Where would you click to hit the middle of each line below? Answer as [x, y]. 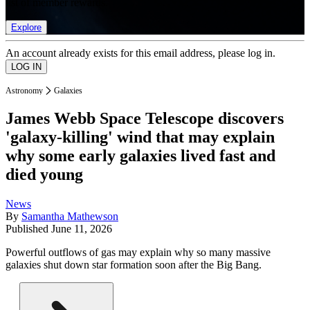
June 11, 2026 [82, 229]
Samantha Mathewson [70, 217]
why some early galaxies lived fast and [140, 156]
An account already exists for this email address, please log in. [140, 53]
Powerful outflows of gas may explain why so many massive [138, 253]
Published [28, 229]
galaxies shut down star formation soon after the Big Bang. [134, 265]
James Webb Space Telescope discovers [145, 119]
